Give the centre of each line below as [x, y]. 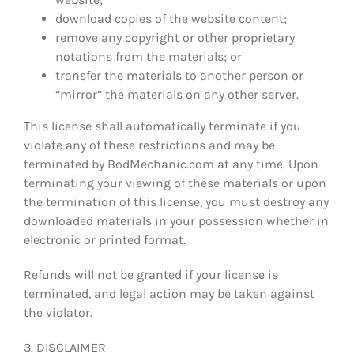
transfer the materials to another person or [179, 75]
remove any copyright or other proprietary [175, 37]
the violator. [58, 312]
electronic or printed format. [105, 239]
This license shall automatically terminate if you [162, 126]
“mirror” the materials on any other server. [177, 94]
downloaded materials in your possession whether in [176, 220]
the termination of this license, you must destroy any [176, 201]
